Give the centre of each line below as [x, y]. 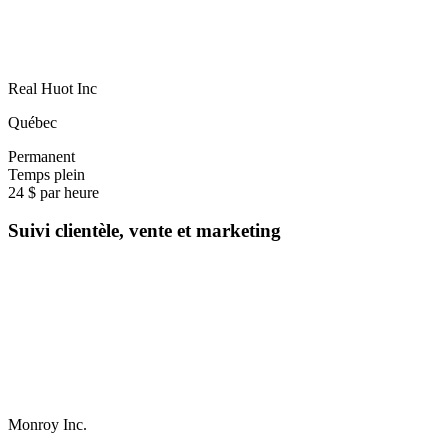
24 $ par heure [53, 192]
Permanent [41, 156]
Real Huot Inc [52, 88]
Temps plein [46, 174]
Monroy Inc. [47, 425]
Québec [32, 122]
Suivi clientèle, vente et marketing [144, 231]
